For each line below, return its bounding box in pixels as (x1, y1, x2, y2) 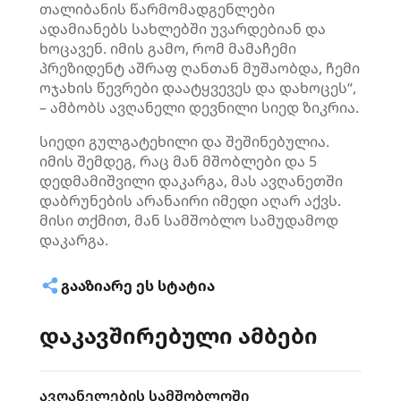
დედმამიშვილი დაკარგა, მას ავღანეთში (39, 171, 343, 191)
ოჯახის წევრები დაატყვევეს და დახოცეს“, (39, 78, 360, 98)
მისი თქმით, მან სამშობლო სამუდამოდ (39, 210, 338, 230)
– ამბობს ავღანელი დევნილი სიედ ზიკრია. (39, 98, 359, 117)
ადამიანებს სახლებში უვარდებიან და (39, 19, 326, 38)
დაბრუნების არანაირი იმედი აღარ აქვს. (39, 191, 341, 210)
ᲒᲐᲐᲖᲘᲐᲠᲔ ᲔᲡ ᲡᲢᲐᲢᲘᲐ (61, 276, 215, 295)
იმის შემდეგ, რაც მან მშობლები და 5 (39, 151, 317, 171)
